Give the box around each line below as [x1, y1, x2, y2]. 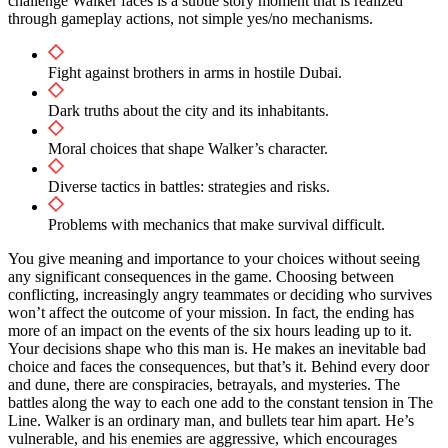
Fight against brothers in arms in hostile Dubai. [48, 63, 342, 81]
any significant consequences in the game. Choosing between [8, 267, 394, 285]
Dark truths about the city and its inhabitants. [48, 101, 329, 119]
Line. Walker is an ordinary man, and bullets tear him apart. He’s [8, 411, 414, 429]
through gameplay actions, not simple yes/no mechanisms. [8, 9, 373, 27]
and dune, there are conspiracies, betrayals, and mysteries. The [8, 375, 400, 393]
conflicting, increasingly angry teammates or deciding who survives [8, 285, 432, 303]
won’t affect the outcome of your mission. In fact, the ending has [8, 303, 414, 321]
